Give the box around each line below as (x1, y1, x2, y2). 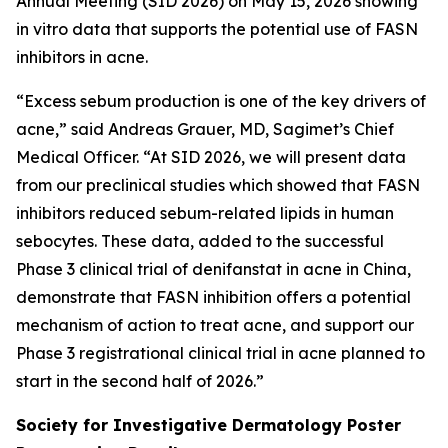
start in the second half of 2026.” (16, 371, 264, 391)
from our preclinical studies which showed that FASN (16, 175, 420, 195)
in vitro (16, 19, 68, 39)
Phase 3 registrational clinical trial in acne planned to (16, 343, 425, 363)
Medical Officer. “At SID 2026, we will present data (16, 147, 406, 167)
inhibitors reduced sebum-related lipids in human (16, 203, 394, 223)
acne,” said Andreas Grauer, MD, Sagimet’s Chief (16, 119, 394, 139)
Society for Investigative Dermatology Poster (16, 415, 401, 435)
